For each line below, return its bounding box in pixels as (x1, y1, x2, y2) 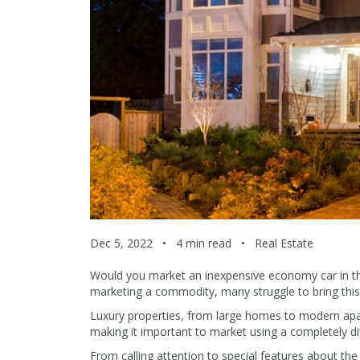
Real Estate (251, 235, 313, 252)
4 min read (172, 235, 235, 252)
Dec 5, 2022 (89, 235, 156, 252)
